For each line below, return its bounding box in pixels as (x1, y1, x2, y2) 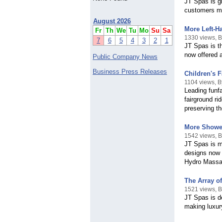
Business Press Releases (93, 68, 167, 76)
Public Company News (93, 53, 158, 61)
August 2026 (93, 17, 131, 25)
